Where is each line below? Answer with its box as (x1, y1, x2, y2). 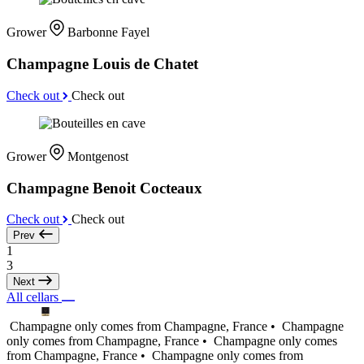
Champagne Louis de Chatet (6, 55, 198, 73)
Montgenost (67, 149, 128, 163)
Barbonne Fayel (67, 25, 149, 40)
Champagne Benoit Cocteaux (6, 179, 202, 197)
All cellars (6, 290, 62, 305)
